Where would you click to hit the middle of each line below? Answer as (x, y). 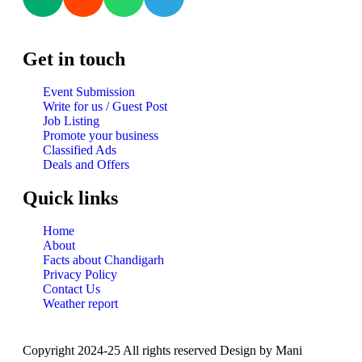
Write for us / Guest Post (105, 106)
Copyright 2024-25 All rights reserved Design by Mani (162, 350)
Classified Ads (80, 149)
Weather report (80, 303)
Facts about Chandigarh (103, 259)
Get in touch (74, 59)
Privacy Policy (80, 274)
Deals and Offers (86, 164)
